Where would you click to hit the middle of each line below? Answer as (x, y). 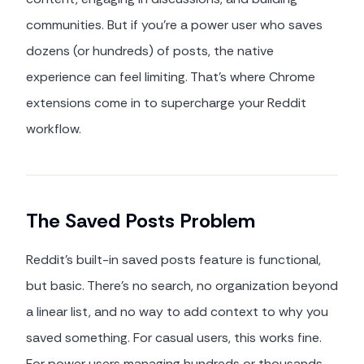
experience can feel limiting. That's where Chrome (171, 77)
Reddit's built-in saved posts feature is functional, (173, 260)
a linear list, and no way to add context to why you (177, 312)
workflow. (54, 129)
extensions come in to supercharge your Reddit (166, 103)
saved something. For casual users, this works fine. (174, 338)
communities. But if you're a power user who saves (174, 25)
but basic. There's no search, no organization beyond (182, 286)
